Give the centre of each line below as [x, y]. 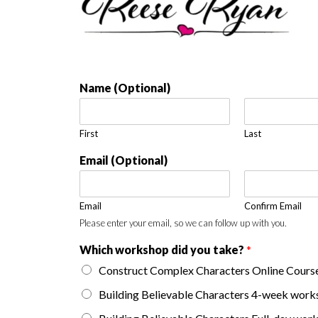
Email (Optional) [124, 160]
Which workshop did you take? [163, 250]
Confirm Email [273, 206]
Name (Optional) [125, 88]
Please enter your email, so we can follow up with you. [183, 223]
